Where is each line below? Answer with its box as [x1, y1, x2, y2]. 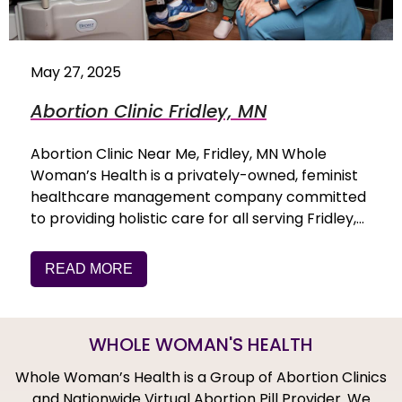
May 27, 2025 [31, 62, 121, 83]
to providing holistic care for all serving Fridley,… [31, 208, 364, 230]
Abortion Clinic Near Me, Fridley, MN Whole [31, 144, 327, 165]
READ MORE [45, 261, 133, 277]
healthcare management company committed [31, 187, 366, 208]
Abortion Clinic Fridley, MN [31, 99, 267, 125]
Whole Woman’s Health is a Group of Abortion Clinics [15, 367, 387, 389]
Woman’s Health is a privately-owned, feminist [31, 165, 358, 187]
